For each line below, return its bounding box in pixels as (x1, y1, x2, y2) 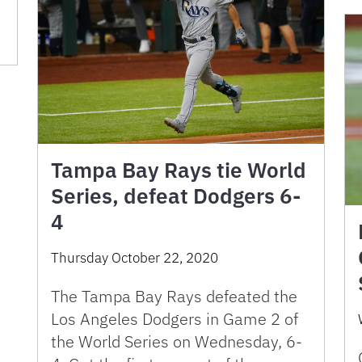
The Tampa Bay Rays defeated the (51, 284, 297, 307)
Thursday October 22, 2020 (51, 248, 218, 267)
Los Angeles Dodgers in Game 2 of (51, 307, 298, 330)
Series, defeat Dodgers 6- (51, 181, 301, 209)
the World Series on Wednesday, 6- (51, 330, 302, 352)
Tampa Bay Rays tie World (51, 155, 306, 183)
